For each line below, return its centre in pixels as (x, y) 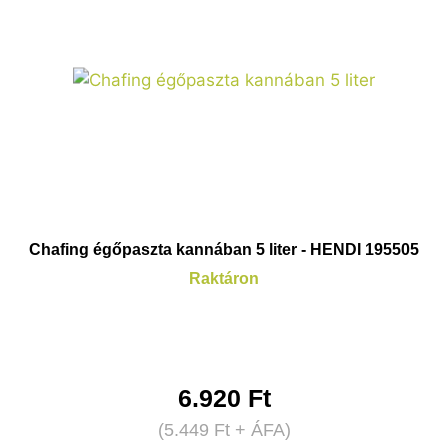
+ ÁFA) (260, 430)
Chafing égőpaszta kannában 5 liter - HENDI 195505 (224, 250)
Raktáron (224, 279)
